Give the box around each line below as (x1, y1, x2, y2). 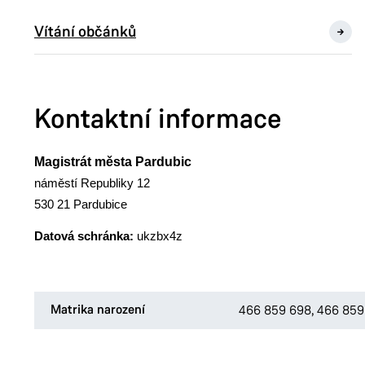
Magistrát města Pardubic (33, 155, 191, 169)
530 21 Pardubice (33, 197, 127, 211)
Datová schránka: (33, 229, 134, 243)
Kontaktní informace (33, 101, 282, 136)
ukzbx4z (136, 229, 182, 243)
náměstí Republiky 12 (33, 176, 150, 190)
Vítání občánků (33, 21, 136, 42)
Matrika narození (50, 301, 145, 318)
